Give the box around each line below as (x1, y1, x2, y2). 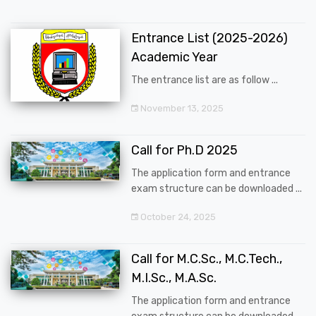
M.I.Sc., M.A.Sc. (131, 269, 217, 286)
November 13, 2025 (138, 102, 224, 114)
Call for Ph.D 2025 (131, 142, 238, 158)
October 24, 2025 (138, 211, 216, 222)
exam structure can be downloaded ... (131, 182, 302, 195)
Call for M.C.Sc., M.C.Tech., (131, 250, 282, 267)
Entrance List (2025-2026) (131, 30, 288, 46)
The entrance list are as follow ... (131, 73, 278, 86)
